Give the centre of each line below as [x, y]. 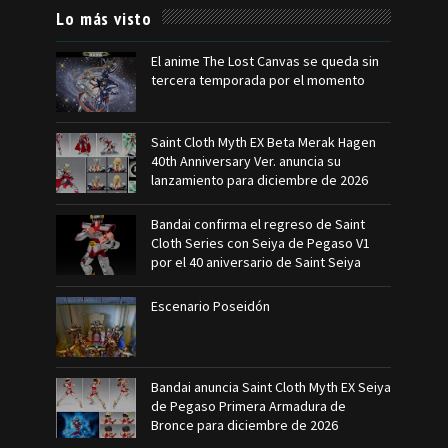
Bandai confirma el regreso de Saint [258, 224]
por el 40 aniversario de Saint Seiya [256, 262]
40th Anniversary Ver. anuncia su [246, 161]
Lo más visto [104, 18]
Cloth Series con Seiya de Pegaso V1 [261, 243]
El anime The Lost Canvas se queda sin [265, 61]
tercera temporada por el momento [258, 80]
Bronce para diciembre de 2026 [245, 425]
